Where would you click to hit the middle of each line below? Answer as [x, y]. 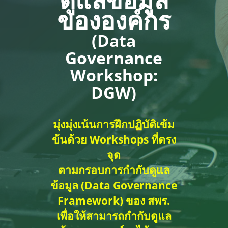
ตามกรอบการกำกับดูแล [114, 169]
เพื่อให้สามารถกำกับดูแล [114, 215]
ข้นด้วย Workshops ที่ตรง [114, 139]
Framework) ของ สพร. [114, 200]
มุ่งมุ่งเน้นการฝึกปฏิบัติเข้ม [114, 124]
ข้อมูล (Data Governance [114, 185]
